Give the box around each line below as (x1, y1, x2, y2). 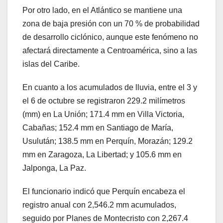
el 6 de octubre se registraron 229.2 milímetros (22, 97, 185, 106)
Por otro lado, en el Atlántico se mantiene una (22, 6, 182, 15)
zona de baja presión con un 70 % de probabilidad (22, 19, 200, 28)
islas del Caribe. (22, 60, 80, 69)
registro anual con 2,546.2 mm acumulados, (22, 201, 176, 210)
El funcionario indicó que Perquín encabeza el (22, 187, 185, 196)
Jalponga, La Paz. (22, 164, 86, 173)
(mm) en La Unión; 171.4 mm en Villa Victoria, (22, 110, 184, 119)
